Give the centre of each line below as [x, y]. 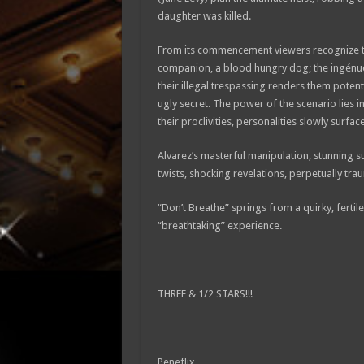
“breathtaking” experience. [219, 225]
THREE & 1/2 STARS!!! [205, 294]
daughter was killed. [204, 16]
